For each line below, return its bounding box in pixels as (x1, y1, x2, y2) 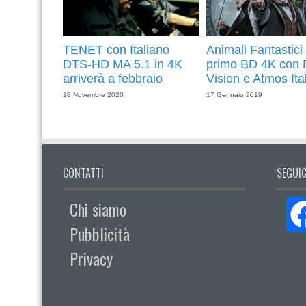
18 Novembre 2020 (63, 90, 124, 98)
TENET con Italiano (63, 42, 169, 57)
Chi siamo (70, 197, 126, 221)
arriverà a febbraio (63, 71, 163, 85)
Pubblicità (70, 221, 130, 246)
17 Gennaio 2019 (206, 90, 262, 98)
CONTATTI (63, 165, 104, 181)
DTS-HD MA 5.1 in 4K (63, 57, 182, 71)
